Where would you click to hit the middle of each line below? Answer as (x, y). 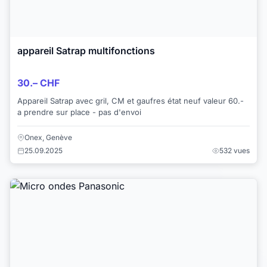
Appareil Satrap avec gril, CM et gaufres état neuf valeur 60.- (110, 100)
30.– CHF (38, 83)
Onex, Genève (48, 137)
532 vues (235, 150)
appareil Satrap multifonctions (86, 51)
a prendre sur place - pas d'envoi (79, 112)
